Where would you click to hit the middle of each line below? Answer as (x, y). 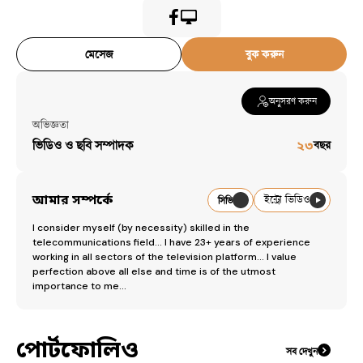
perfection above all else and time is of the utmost (154, 271)
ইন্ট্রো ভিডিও (287, 199)
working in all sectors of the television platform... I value (164, 257)
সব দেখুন (302, 351)
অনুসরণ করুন (293, 101)
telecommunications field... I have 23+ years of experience (171, 242)
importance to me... (79, 286)
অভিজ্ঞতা (51, 125)
